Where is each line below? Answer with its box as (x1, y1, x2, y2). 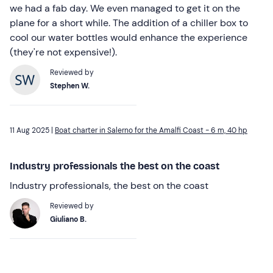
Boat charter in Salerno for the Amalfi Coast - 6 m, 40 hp (55, 125, 247, 135)
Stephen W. (50, 80, 90, 91)
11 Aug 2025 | (10, 125, 55, 135)
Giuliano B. (50, 214, 87, 224)
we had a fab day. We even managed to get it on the (10, 1, 240, 15)
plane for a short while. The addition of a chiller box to (10, 16, 248, 29)
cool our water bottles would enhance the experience (10, 30, 247, 44)
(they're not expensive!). (10, 45, 117, 58)
